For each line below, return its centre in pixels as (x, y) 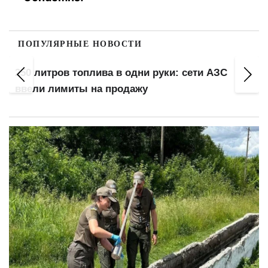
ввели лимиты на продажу (81, 89)
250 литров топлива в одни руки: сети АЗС (121, 72)
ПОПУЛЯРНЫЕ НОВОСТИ (80, 43)
